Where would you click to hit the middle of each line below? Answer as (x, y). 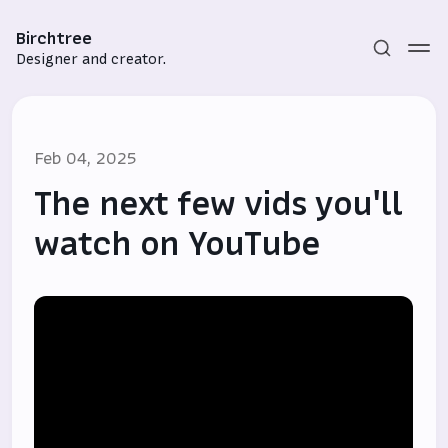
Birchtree (54, 38)
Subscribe (224, 284)
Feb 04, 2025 (85, 158)
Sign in (224, 317)
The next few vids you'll (218, 204)
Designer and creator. (91, 59)
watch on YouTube (177, 244)
